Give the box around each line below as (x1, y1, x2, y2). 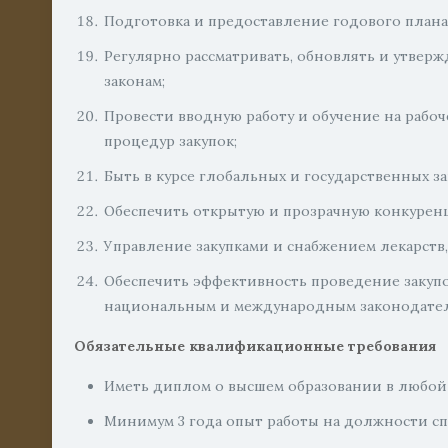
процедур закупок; (104, 132, 238, 150)
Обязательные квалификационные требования (74, 337, 437, 355)
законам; (104, 72, 166, 90)
